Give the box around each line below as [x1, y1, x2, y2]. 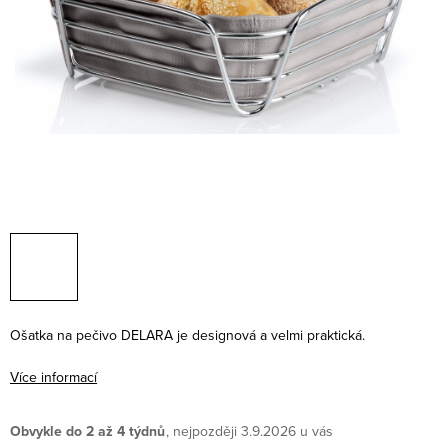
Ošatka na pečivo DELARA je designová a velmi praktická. [10, 325, 365, 345]
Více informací [10, 367, 97, 387]
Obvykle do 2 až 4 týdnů [10, 421, 165, 442]
